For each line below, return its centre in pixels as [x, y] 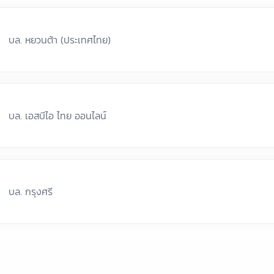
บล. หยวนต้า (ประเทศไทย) [60, 39]
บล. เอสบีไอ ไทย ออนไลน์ [58, 115]
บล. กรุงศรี [31, 191]
